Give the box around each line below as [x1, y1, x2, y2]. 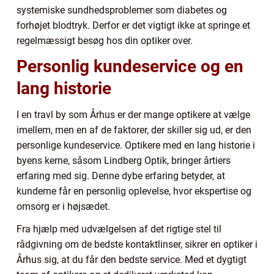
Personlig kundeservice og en [17, 56, 243, 76]
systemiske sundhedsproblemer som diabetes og [17, 4, 227, 16]
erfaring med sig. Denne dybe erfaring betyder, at [17, 169, 225, 182]
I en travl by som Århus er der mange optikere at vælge [17, 108, 250, 120]
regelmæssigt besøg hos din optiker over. [17, 34, 193, 46]
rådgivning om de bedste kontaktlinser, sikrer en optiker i [17, 238, 257, 250]
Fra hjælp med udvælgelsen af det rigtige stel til [17, 223, 221, 235]
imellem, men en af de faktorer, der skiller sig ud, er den [17, 124, 251, 136]
